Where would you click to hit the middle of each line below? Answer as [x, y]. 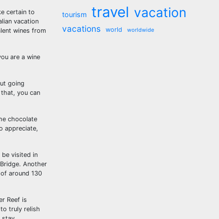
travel [110, 12]
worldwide [141, 30]
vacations [81, 29]
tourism [74, 14]
